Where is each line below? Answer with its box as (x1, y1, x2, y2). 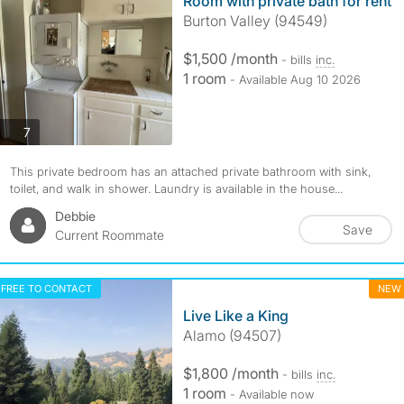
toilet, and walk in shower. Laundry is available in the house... (9, 181, 343, 196)
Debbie (54, 208, 96, 224)
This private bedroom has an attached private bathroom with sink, (9, 164, 371, 179)
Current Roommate (54, 227, 164, 243)
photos (29, 123, 69, 139)
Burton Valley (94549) (182, 12, 327, 30)
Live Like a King (182, 307, 289, 325)
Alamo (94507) (182, 326, 281, 344)
